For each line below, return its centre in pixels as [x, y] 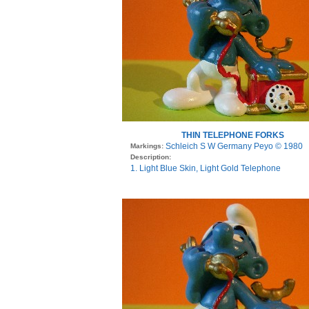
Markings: [148, 146]
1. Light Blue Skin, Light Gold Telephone [206, 169]
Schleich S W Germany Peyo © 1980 [234, 147]
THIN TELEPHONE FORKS [232, 136]
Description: [151, 157]
